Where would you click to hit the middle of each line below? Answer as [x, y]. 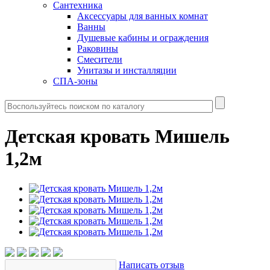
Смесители [100, 59]
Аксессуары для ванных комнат [143, 16]
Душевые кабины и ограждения [143, 38]
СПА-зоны [75, 81]
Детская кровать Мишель [117, 137]
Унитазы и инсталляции [127, 70]
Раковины [98, 49]
